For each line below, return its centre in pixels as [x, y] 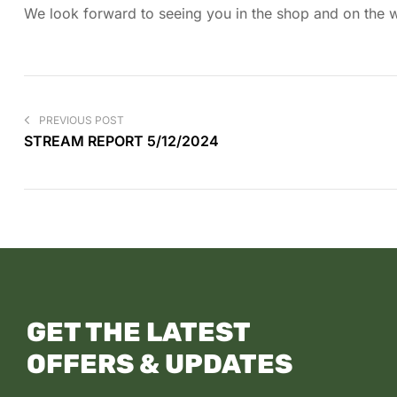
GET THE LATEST [139, 332]
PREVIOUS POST [82, 121]
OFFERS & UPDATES [160, 364]
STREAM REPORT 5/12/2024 [121, 141]
